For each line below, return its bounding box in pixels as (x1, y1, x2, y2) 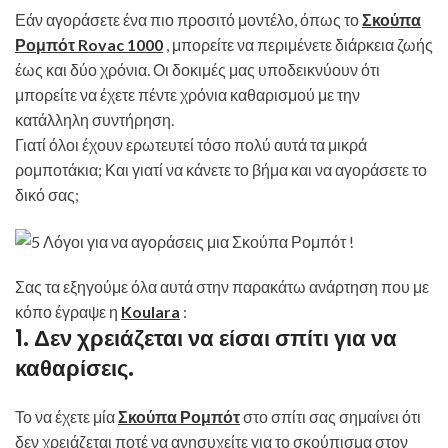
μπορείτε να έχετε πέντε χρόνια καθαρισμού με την (15, 85, 360, 104)
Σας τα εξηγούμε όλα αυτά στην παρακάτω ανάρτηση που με (15, 277, 429, 297)
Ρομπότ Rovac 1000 (15, 35, 163, 54)
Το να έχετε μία (15, 407, 118, 427)
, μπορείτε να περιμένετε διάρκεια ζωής (163, 35, 433, 54)
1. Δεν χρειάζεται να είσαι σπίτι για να (15, 323, 397, 355)
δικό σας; (15, 185, 82, 204)
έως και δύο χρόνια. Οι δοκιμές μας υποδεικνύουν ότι (15, 60, 380, 79)
